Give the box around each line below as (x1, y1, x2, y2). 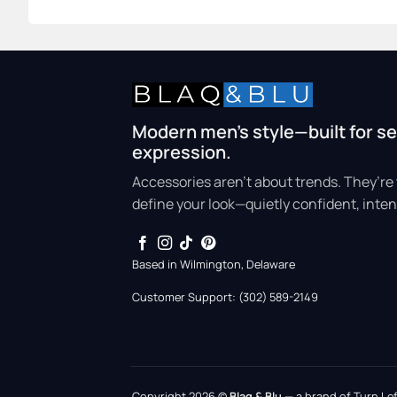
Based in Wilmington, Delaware (132, 256, 296, 272)
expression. (132, 140, 232, 165)
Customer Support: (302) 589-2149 (132, 288, 319, 305)
